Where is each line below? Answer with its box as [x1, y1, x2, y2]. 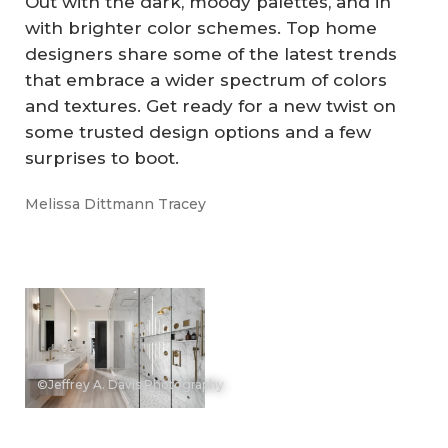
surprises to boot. [25, 148, 179, 169]
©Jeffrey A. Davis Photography [37, 376, 224, 392]
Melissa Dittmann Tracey [25, 194, 206, 213]
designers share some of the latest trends [25, 44, 397, 65]
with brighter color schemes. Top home [25, 18, 377, 39]
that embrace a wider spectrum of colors [25, 70, 387, 91]
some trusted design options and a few [25, 122, 371, 143]
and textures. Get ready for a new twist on [25, 96, 396, 117]
